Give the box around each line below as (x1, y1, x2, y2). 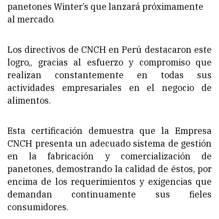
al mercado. (7, 13, 55, 25)
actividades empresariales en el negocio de (7, 82, 212, 93)
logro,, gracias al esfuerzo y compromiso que (7, 56, 212, 68)
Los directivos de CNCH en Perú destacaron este (7, 44, 212, 55)
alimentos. (7, 94, 51, 106)
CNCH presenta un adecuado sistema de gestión (7, 137, 212, 149)
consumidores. (7, 201, 68, 213)
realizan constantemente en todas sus (7, 69, 212, 81)
